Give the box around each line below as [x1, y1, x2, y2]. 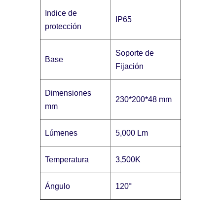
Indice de [45, 8, 77, 17]
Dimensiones [45, 88, 92, 97]
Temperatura [45, 155, 89, 164]
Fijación [115, 62, 144, 71]
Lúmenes [45, 128, 78, 137]
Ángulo [45, 182, 71, 190]
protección [45, 22, 82, 31]
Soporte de [115, 48, 154, 57]
